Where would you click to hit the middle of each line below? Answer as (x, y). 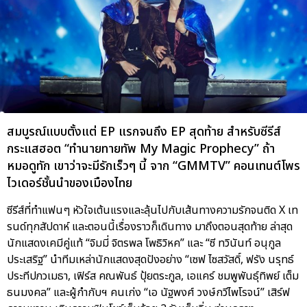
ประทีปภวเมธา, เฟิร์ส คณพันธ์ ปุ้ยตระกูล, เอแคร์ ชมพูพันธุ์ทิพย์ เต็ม (153, 277)
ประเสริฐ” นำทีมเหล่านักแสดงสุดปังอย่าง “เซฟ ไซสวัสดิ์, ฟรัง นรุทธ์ (150, 260)
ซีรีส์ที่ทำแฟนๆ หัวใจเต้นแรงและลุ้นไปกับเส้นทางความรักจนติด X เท (152, 211)
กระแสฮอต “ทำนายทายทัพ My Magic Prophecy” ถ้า (141, 149)
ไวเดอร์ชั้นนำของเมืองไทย (70, 184)
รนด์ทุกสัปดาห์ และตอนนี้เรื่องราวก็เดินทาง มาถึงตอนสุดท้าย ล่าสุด (150, 227)
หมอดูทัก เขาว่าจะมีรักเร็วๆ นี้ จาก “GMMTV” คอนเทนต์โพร (153, 167)
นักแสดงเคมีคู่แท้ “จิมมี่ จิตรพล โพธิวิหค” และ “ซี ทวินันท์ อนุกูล (144, 244)
